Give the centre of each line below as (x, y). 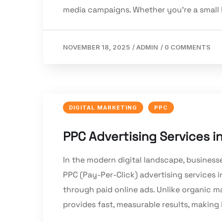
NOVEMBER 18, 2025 (96, 47)
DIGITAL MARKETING (103, 108)
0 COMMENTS (188, 47)
